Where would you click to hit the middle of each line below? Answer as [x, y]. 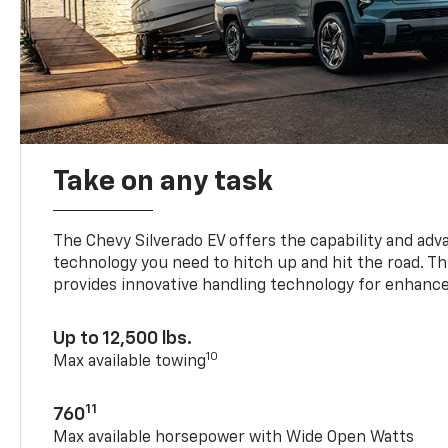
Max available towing [130, 361]
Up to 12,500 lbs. [123, 338]
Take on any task [163, 181]
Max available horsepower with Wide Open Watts [234, 437]
